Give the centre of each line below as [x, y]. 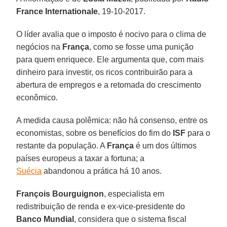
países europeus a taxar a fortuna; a [81, 158]
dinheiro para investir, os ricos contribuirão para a [105, 72]
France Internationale [57, 11]
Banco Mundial [45, 219]
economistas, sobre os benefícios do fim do [95, 133]
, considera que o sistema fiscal [130, 219]
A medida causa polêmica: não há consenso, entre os [112, 120]
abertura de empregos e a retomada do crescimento [109, 85]
